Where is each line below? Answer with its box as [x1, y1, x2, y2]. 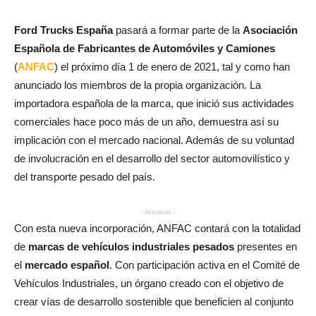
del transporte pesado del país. [14, 171, 155, 183]
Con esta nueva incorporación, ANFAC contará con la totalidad [14, 222, 300, 235]
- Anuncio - [140, 208, 176, 217]
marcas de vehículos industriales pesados [28, 241, 234, 253]
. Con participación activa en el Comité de [109, 259, 300, 272]
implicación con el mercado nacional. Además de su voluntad [14, 134, 294, 147]
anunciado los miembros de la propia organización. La [14, 79, 261, 92]
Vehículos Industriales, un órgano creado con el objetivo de [14, 277, 284, 290]
